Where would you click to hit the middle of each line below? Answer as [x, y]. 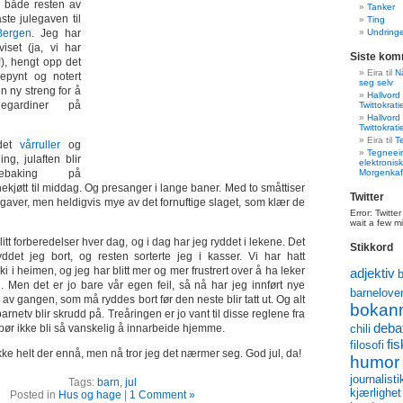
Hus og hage [90, 395]
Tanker [381, 7]
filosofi [367, 345]
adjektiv [372, 273]
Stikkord [372, 247]
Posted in [34, 395]
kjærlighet [376, 393]
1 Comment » [162, 395]
